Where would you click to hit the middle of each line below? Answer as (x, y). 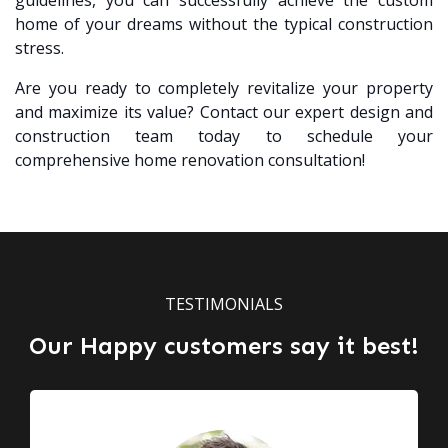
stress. (39, 48)
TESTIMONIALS (224, 304)
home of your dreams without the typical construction (224, 24)
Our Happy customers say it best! (224, 346)
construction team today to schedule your (224, 136)
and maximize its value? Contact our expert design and (224, 112)
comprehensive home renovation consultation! (190, 160)
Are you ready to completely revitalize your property (224, 88)
